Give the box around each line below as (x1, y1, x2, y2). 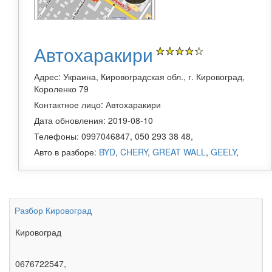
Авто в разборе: (34, 146, 99, 158)
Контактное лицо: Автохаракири (34, 98, 161, 111)
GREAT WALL (152, 146, 206, 158)
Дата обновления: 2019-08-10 (34, 114, 153, 127)
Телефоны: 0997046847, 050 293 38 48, (34, 130, 193, 143)
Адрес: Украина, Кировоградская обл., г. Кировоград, (34, 70, 245, 83)
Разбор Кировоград (15, 204, 92, 217)
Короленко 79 (34, 83, 89, 95)
